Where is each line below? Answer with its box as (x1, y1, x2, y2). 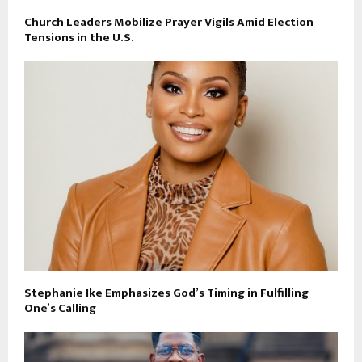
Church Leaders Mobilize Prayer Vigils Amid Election (24, 12, 314, 33)
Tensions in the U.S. (24, 27, 134, 48)
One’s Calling (24, 297, 96, 318)
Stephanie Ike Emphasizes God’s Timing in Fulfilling (24, 282, 309, 303)
